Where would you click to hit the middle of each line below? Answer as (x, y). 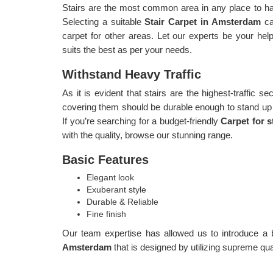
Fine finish (106, 214)
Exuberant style (118, 190)
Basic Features (105, 160)
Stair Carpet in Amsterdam (204, 22)
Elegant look (110, 177)
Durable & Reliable (122, 202)
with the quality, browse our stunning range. (147, 135)
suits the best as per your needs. (127, 50)
